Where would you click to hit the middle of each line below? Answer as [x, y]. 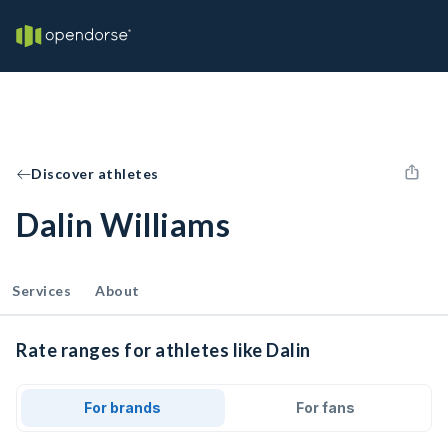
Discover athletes [95, 173]
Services [41, 290]
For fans [325, 407]
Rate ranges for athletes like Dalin [163, 350]
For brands [123, 407]
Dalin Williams [123, 224]
